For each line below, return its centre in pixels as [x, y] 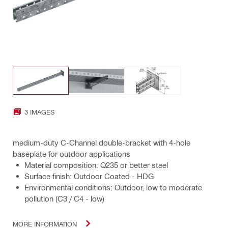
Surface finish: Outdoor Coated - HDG [89, 176]
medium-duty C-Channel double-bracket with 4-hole [102, 143]
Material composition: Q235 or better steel [96, 165]
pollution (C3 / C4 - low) [64, 199]
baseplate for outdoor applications [72, 154]
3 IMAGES [39, 111]
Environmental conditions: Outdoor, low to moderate [113, 188]
